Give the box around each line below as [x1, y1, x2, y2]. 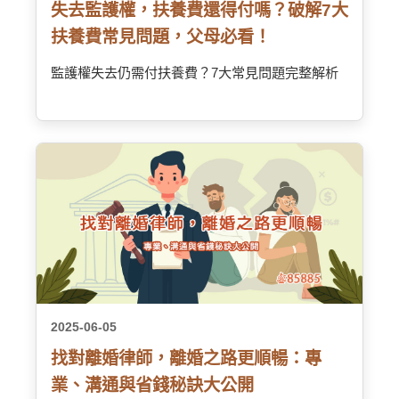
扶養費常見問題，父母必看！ [51, 28, 271, 46]
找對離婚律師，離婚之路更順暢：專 [51, 349, 322, 368]
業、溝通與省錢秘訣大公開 [51, 376, 254, 395]
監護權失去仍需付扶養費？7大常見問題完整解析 [51, 65, 338, 80]
